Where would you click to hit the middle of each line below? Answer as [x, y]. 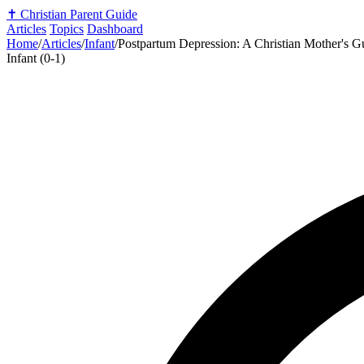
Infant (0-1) [36, 58]
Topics [67, 29]
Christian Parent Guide [79, 14]
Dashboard [115, 29]
